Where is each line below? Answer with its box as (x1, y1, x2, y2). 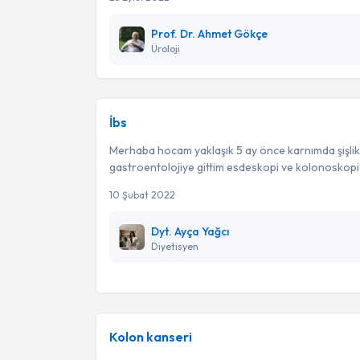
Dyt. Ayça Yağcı (151, 224, 229, 239)
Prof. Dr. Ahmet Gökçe (151, 27, 268, 41)
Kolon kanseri (109, 329, 192, 345)
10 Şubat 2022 (109, 189, 175, 201)
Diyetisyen (151, 240, 198, 252)
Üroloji (151, 43, 180, 55)
